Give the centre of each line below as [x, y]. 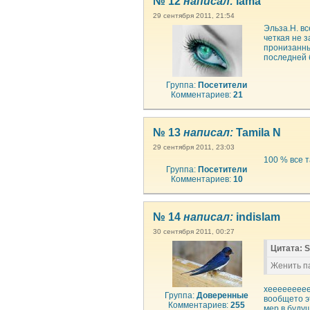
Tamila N [257, 133]
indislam [257, 217]
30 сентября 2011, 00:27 [194, 231]
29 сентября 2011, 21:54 [194, 16]
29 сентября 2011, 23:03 [194, 147]
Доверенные [223, 295]
